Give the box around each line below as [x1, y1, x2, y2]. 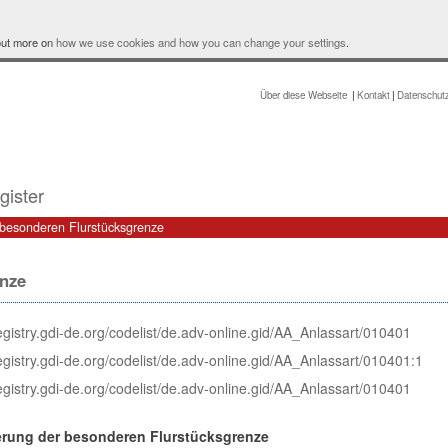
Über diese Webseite [260, 88, 350, 103]
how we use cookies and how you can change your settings [56, 34, 346, 50]
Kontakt [357, 88, 390, 103]
